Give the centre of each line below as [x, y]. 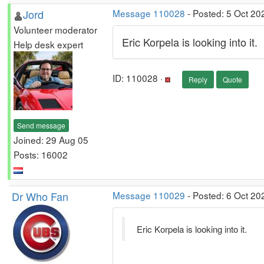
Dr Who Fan [40, 196]
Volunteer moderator [55, 29]
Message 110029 [149, 195]
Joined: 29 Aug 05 [51, 139]
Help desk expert [48, 44]
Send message [41, 125]
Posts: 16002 [41, 154]
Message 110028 [149, 13]
